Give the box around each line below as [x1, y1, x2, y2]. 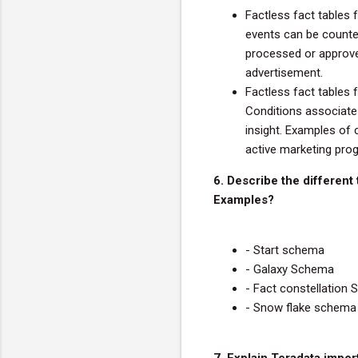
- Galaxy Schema [245, 261, 334, 276]
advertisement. [245, 65, 323, 80]
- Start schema [245, 242, 324, 257]
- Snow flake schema [245, 300, 356, 315]
